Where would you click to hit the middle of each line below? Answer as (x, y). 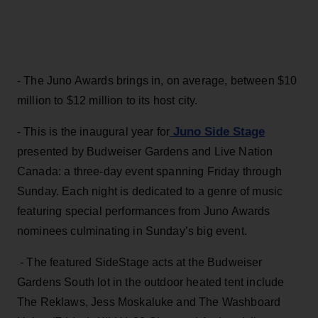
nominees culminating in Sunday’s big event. (132, 231)
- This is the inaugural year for (94, 131)
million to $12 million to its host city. (108, 100)
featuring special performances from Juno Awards (144, 211)
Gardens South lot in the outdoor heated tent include (151, 282)
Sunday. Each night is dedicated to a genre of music (150, 191)
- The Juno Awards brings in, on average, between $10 (157, 80)
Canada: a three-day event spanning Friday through (149, 171)
